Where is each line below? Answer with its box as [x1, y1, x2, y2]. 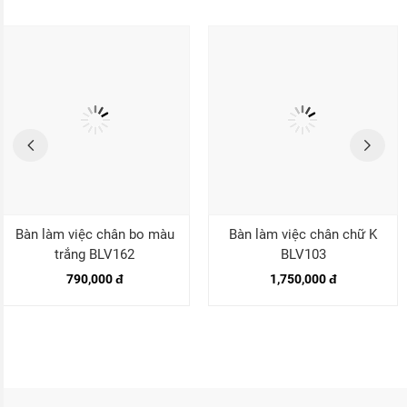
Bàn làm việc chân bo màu [15, 226, 174, 243]
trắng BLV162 [55, 246, 135, 263]
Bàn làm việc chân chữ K [229, 226, 378, 243]
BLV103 [280, 246, 326, 263]
